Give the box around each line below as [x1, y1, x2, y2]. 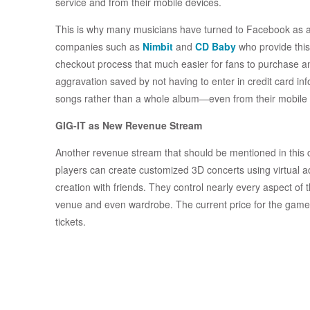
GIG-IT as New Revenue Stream [55, 118, 202, 133]
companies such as [55, 39, 143, 54]
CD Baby [195, 39, 236, 54]
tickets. [55, 215, 86, 229]
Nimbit [143, 39, 173, 54]
